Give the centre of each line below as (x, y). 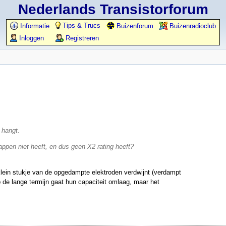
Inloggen (31, 38)
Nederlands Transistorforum (113, 9)
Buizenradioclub (192, 26)
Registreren (81, 38)
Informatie (34, 26)
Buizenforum (134, 26)
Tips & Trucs (80, 25)
